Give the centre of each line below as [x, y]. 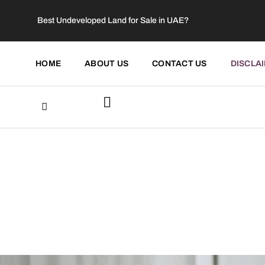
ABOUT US [106, 63]
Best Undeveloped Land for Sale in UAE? [113, 20]
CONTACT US [180, 63]
